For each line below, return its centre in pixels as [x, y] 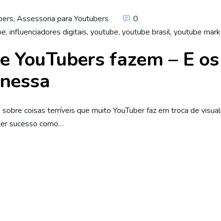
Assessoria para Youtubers [63, 19]
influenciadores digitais [48, 32]
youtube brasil [146, 32]
